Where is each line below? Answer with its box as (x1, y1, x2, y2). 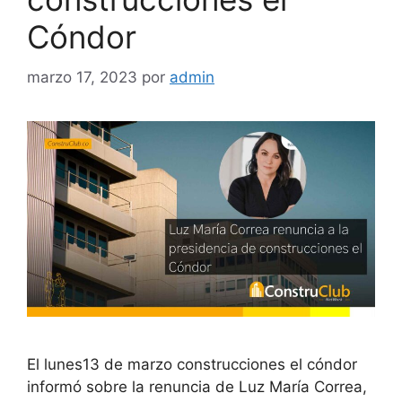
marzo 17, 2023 (27, 67, 137, 86)
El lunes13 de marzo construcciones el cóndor (27, 354, 357, 373)
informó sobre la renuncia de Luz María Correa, (27, 377, 367, 396)
